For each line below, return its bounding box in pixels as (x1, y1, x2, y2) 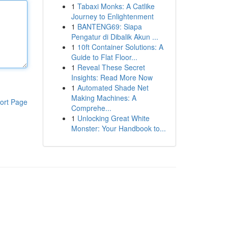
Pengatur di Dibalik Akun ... (71, 32, 158, 42)
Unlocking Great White (77, 113, 150, 123)
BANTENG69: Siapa (77, 21, 142, 32)
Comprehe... (71, 103, 111, 113)
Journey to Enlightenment (71, 11, 154, 21)
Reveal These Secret (77, 62, 145, 72)
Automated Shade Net (77, 82, 149, 93)
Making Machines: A (71, 93, 136, 103)
